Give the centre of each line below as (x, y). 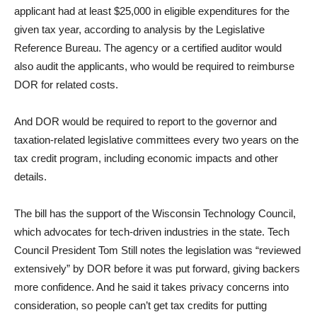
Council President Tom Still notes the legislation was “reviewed (157, 250)
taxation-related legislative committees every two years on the (156, 140)
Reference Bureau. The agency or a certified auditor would (148, 48)
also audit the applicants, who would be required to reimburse (154, 66)
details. (32, 177)
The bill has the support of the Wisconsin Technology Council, (155, 213)
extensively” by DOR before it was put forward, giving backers (157, 269)
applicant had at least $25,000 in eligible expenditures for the (152, 11)
